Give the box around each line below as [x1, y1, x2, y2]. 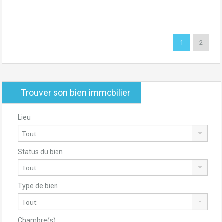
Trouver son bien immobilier [20, 87, 130, 98]
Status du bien [18, 148, 63, 156]
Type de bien [18, 182, 58, 190]
